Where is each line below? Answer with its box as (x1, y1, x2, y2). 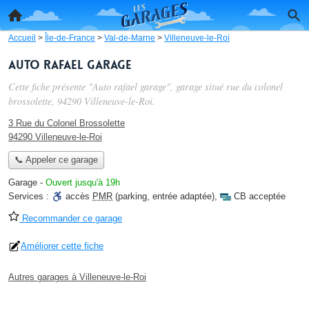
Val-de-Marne (104, 33, 155, 42)
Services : (8, 191, 52, 202)
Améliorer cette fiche (21, 241, 103, 252)
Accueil (8, 33, 36, 42)
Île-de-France (45, 33, 95, 42)
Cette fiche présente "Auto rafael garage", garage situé (8, 80, 226, 93)
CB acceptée (234, 191, 286, 202)
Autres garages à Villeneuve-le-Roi (8, 272, 146, 283)
